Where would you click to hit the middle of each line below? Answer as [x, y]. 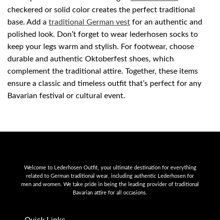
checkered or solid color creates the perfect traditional [101, 10]
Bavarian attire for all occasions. [110, 193]
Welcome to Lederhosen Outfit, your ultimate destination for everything [110, 168]
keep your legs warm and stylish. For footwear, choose [101, 47]
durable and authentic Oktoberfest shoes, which [91, 59]
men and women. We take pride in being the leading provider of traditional [110, 185]
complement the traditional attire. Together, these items [103, 71]
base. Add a [28, 22]
